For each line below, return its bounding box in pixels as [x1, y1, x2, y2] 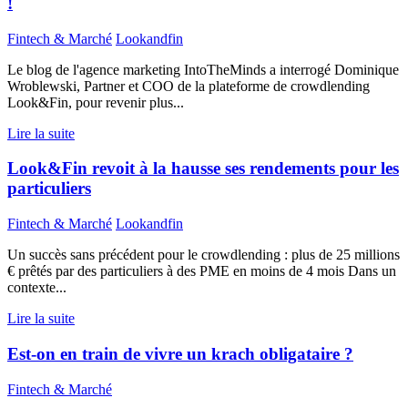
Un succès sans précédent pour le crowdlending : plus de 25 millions [7, 247, 400, 263]
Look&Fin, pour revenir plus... [7, 94, 184, 110]
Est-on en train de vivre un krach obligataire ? [7, 343, 353, 363]
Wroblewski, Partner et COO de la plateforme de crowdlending [7, 77, 370, 94]
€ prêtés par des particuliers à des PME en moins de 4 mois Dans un [7, 263, 396, 280]
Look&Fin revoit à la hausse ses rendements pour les [7, 158, 399, 178]
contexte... [7, 280, 66, 296]
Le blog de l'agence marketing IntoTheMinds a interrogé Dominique [7, 61, 399, 77]
